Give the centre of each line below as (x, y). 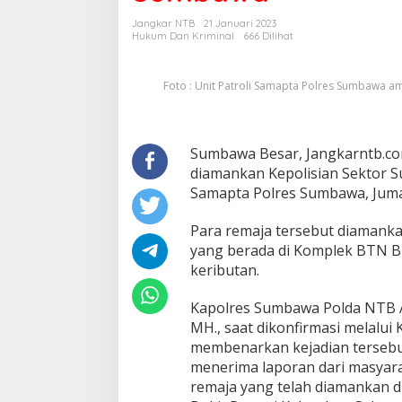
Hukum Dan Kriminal (183, 36)
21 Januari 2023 (240, 23)
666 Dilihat (268, 36)
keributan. (224, 270)
